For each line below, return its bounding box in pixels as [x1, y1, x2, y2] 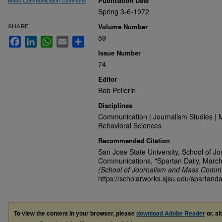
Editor [98, 74, 117, 84]
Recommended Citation [98, 136, 170, 145]
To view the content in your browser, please [14, 209, 136, 218]
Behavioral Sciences [98, 120, 162, 130]
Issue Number [98, 48, 141, 57]
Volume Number [98, 22, 148, 31]
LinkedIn [37, 36, 63, 44]
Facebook [21, 36, 52, 44]
